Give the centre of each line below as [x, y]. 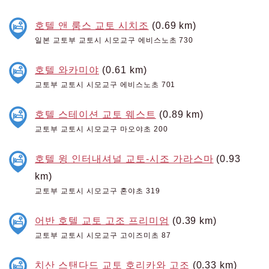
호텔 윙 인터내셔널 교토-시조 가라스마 [124, 158]
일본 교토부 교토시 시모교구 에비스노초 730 [114, 40]
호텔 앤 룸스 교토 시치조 [92, 25]
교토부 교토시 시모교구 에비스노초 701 [105, 84]
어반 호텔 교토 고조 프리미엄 [102, 220]
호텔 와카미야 [67, 69]
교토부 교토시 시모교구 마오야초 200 [101, 129]
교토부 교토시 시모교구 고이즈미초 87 [103, 235]
